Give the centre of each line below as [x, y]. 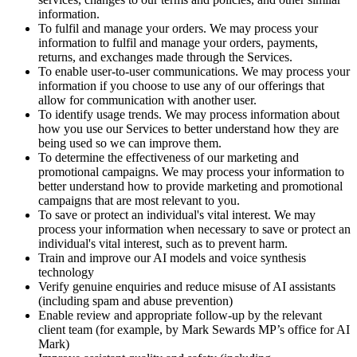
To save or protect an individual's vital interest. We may [177, 215]
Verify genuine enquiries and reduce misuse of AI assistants [187, 287]
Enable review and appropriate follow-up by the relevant [180, 316]
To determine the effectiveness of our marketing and [169, 158]
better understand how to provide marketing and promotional [190, 186]
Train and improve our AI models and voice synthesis [172, 258]
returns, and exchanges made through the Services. [165, 57]
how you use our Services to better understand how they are [188, 129]
